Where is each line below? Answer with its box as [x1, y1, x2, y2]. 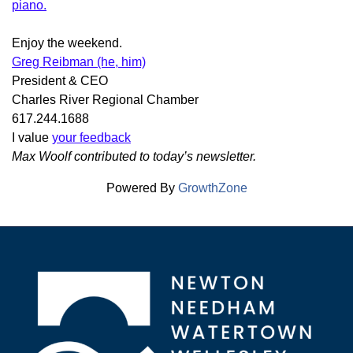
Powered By [106, 181, 178, 195]
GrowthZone [177, 181, 247, 195]
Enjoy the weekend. [12, 36, 122, 50]
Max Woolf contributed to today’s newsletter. [12, 150, 256, 164]
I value [12, 131, 52, 145]
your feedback [52, 131, 131, 145]
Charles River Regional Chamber [12, 93, 199, 107]
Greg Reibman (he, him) [12, 55, 146, 69]
